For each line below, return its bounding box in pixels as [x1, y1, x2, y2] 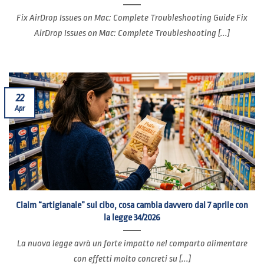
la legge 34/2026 [104, 212, 160, 223]
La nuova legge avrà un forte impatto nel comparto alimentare [16, 237, 247, 249]
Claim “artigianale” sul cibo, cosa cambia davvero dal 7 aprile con [16, 199, 248, 210]
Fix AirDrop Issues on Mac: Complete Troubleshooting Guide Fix [16, 12, 247, 23]
